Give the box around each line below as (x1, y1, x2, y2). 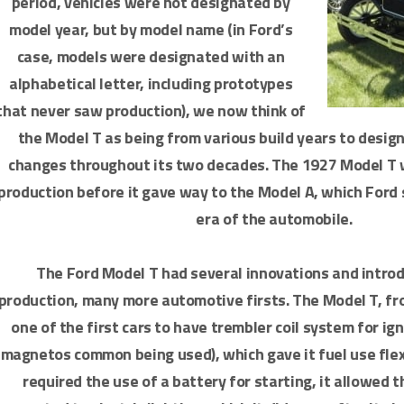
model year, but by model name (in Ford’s (8, 17, 293, 41)
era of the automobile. (196, 207, 353, 231)
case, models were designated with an (16, 44, 285, 69)
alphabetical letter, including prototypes (9, 71, 293, 96)
